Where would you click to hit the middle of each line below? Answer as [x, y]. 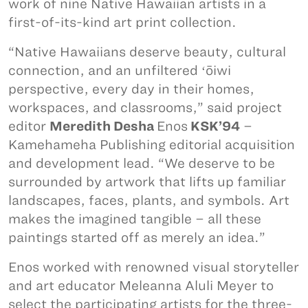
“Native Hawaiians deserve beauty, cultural [147, 52]
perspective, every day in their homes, [131, 89]
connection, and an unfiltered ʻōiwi [120, 71]
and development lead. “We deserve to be [142, 164]
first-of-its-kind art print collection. [122, 23]
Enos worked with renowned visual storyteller [154, 267]
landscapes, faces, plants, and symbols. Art [149, 201]
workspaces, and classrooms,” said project [145, 108]
